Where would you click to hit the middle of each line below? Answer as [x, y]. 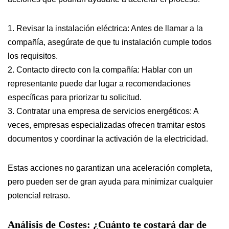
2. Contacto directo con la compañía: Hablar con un [100, 70]
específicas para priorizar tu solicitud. [75, 98]
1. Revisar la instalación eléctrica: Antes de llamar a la [105, 29]
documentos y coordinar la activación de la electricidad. [108, 139]
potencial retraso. [39, 196]
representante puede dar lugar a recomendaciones [99, 84]
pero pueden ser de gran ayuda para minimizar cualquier [110, 182]
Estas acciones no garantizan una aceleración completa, [110, 168]
